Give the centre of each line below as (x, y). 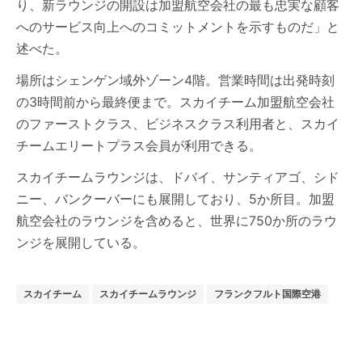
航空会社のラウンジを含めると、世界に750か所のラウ (177, 221)
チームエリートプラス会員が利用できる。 (139, 145)
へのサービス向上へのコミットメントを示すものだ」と (178, 27)
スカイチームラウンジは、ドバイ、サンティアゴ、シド (178, 177)
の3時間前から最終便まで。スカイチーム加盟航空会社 (175, 102)
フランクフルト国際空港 (267, 294)
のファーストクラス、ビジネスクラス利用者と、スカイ (178, 124)
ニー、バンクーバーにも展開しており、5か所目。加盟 (175, 199)
